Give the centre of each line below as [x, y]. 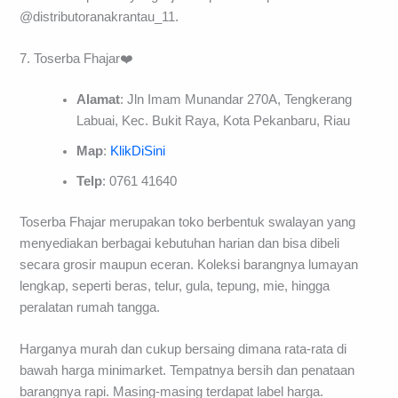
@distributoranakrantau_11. [99, 16]
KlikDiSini [138, 151]
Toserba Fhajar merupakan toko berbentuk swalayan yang [188, 223]
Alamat [99, 100]
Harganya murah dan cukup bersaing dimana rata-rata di [183, 350]
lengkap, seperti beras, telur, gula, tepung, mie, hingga [175, 287]
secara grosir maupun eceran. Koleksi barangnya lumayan [189, 265]
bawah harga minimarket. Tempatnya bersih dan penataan [187, 371]
